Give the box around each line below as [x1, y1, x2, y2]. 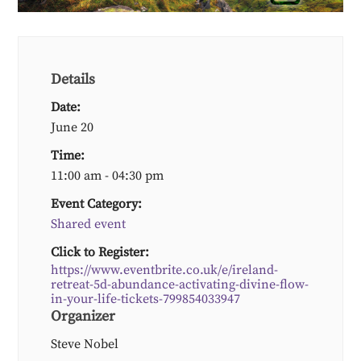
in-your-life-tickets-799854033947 [51, 291, 241, 308]
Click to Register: [51, 244, 150, 261]
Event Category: [51, 196, 143, 213]
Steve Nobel [51, 336, 119, 353]
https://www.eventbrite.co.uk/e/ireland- [51, 262, 279, 279]
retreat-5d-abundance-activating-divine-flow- [51, 276, 309, 293]
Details [51, 70, 96, 89]
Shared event [51, 216, 127, 233]
